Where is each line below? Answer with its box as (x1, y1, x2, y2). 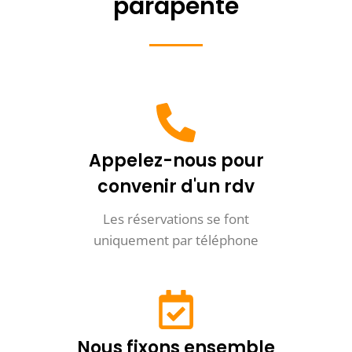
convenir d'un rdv (97, 174, 255, 199)
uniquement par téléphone (93, 230, 258, 249)
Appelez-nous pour (88, 148, 264, 173)
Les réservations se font (103, 209, 249, 228)
